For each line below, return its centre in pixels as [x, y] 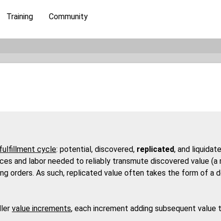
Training [20, 17]
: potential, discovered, [96, 149]
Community [68, 17]
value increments [41, 209]
